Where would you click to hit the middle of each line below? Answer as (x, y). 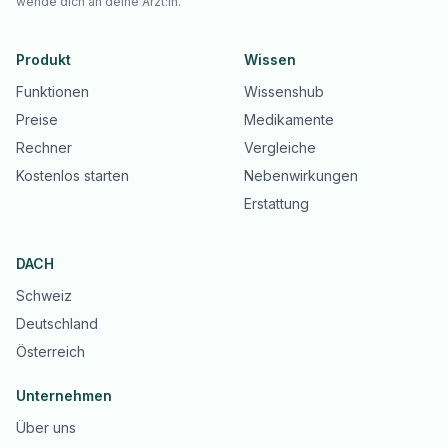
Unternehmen (64, 395)
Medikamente (289, 119)
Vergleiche (280, 147)
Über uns (46, 427)
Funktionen (52, 91)
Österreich (50, 351)
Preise (37, 119)
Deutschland (57, 323)
